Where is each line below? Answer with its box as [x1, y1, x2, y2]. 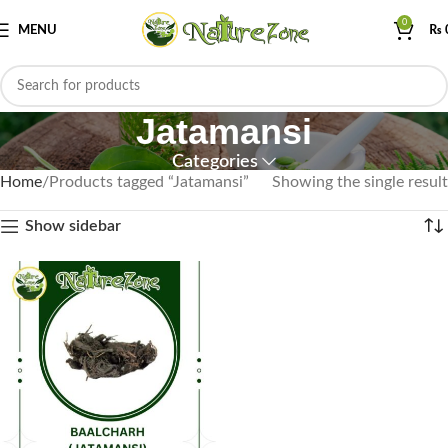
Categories [171, 153, 258, 170]
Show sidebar [24, 218, 121, 234]
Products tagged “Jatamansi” [49, 174, 249, 190]
